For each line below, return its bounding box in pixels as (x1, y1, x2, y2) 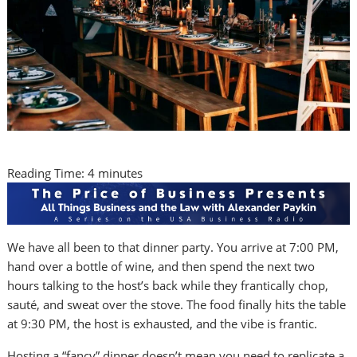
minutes (98, 165, 143, 181)
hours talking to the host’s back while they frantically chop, (7, 277, 329, 294)
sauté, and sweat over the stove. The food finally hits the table (7, 296, 347, 313)
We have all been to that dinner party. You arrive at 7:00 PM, (7, 239, 339, 256)
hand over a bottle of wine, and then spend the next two (7, 258, 316, 275)
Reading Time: (7, 165, 88, 181)
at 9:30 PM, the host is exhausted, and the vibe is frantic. (7, 316, 318, 332)
